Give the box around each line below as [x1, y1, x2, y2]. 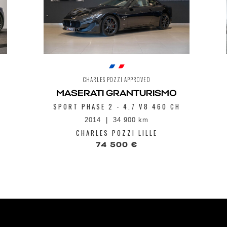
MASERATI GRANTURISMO [56, 88, 177, 99]
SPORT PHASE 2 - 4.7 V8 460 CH [53, 101, 180, 112]
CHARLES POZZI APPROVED [83, 75, 150, 84]
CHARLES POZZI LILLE [75, 128, 158, 138]
